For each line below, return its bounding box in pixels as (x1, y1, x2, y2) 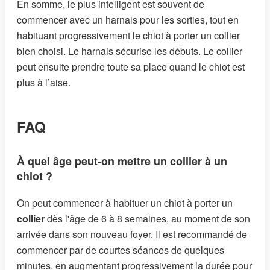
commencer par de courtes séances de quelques (17, 242, 224, 257)
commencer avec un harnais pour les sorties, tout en (17, 13, 239, 27)
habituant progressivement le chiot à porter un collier (17, 28, 240, 43)
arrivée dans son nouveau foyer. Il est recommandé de (17, 227, 247, 241)
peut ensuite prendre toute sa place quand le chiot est (17, 60, 245, 74)
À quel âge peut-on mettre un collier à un (17, 152, 227, 169)
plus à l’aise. (17, 75, 71, 90)
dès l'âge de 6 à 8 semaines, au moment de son (45, 211, 250, 225)
